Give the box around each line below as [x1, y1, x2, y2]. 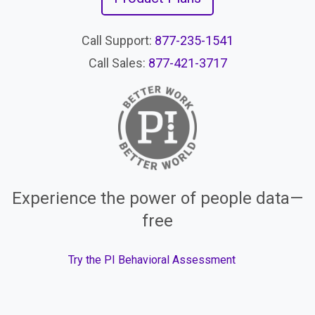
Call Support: [82, 32, 155, 48]
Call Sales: [88, 55, 148, 70]
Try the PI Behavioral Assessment [68, 253, 236, 267]
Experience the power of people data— [12, 188, 303, 209]
